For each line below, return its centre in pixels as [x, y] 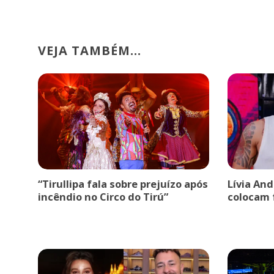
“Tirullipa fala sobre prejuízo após [123, 184]
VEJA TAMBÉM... [90, 51]
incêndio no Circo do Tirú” [103, 197]
